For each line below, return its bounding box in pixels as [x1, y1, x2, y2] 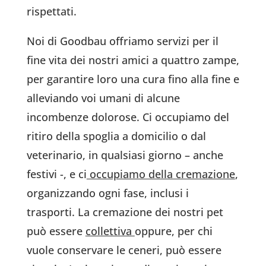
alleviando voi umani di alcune [26, 91, 180, 106]
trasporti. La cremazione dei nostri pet [26, 205, 223, 220]
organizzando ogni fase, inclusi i [26, 186, 189, 201]
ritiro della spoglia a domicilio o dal [26, 129, 206, 144]
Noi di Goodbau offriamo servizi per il [26, 34, 218, 49]
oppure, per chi [134, 224, 213, 239]
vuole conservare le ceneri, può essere [26, 243, 221, 258]
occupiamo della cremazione [86, 167, 235, 182]
